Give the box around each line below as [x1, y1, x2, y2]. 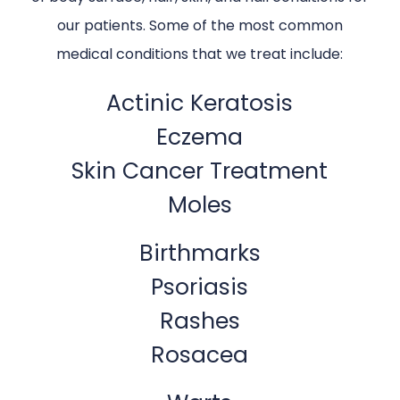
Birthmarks [138, 237, 261, 270]
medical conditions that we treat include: [56, 44, 344, 65]
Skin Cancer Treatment [71, 155, 329, 187]
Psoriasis [151, 271, 249, 304]
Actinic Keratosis [106, 87, 294, 120]
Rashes [159, 305, 240, 337]
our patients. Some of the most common [56, 15, 343, 37]
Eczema [156, 121, 244, 154]
